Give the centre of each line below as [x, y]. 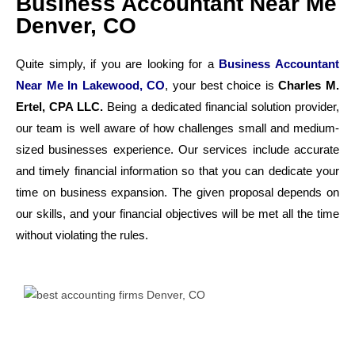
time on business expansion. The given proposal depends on [177, 192]
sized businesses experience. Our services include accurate [177, 149]
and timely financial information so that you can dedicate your [177, 171]
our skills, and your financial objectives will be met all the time [177, 214]
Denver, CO [76, 26]
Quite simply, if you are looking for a [118, 64]
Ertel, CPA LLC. [60, 107]
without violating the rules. [82, 235]
